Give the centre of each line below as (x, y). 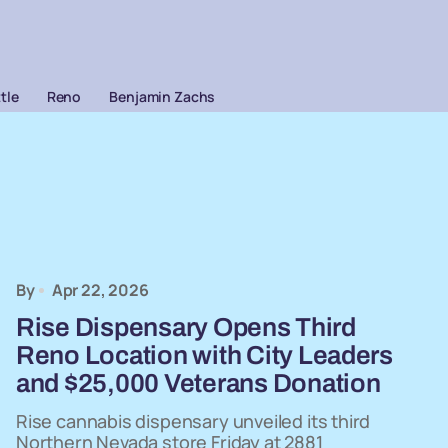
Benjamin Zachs (162, 96)
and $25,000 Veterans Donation (198, 383)
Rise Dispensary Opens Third (186, 327)
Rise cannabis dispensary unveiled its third (193, 421)
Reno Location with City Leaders (204, 355)
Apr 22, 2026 (100, 290)
